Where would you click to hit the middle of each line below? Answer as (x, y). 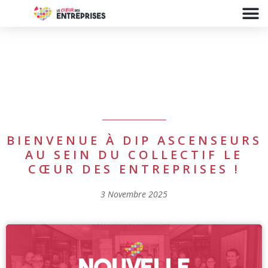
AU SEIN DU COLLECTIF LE (134, 155)
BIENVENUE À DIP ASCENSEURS (134, 141)
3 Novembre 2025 (134, 194)
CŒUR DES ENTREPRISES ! (134, 169)
